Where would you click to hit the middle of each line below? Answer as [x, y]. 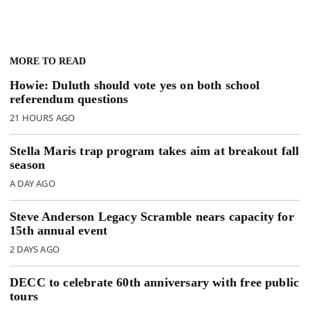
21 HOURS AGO [43, 118]
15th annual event [59, 231]
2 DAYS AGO [35, 249]
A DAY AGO [33, 184]
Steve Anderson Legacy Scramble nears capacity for [152, 217]
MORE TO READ [48, 62]
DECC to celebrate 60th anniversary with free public [155, 283]
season [28, 165]
